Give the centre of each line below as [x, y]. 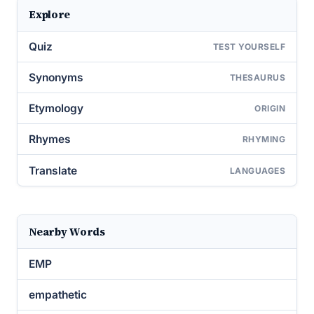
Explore [49, 14]
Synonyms [56, 77]
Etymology [56, 108]
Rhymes [50, 139]
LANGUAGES [257, 170]
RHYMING [264, 139]
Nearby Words [67, 232]
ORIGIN [270, 108]
